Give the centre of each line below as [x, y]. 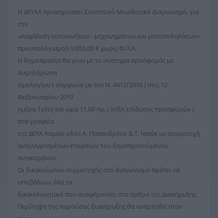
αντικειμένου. [37, 157]
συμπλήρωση [37, 72]
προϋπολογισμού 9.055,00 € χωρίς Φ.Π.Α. [77, 48]
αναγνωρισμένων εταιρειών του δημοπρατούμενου [93, 145]
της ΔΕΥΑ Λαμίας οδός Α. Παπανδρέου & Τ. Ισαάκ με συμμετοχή [109, 133]
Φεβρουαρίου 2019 [45, 97]
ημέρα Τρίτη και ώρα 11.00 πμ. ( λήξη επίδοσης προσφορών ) [106, 109]
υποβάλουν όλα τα [45, 182]
